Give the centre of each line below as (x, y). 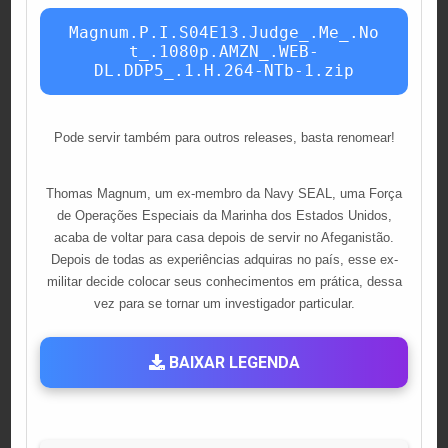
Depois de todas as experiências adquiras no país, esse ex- (224, 259)
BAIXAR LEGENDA (232, 362)
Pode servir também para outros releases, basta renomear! (224, 137)
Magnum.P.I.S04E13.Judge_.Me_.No (224, 32)
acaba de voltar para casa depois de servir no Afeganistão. (224, 237)
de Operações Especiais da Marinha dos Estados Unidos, (224, 215)
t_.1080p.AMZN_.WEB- (224, 51)
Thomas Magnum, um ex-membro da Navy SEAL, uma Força (224, 193)
